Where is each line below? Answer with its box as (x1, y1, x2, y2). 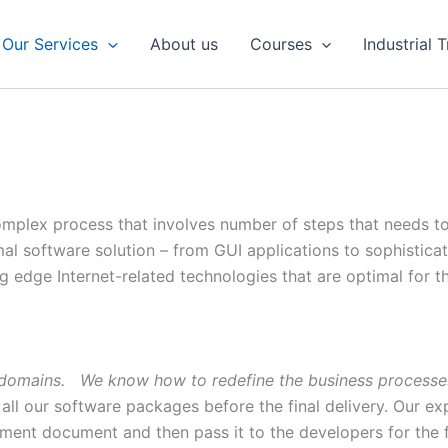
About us (149, 34, 218, 55)
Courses (249, 34, 312, 55)
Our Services (2, 34, 99, 55)
